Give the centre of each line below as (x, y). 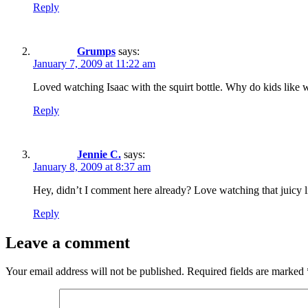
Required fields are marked (247, 272)
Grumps (96, 51)
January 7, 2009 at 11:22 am (94, 63)
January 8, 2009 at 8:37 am (92, 166)
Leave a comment (68, 242)
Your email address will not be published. (95, 272)
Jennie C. (99, 154)
